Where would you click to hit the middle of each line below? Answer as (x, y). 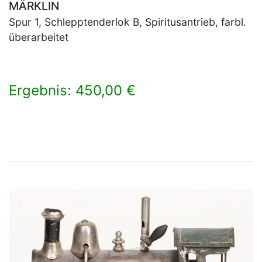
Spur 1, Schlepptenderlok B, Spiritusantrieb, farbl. (127, 22)
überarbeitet (39, 37)
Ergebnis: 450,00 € (72, 90)
